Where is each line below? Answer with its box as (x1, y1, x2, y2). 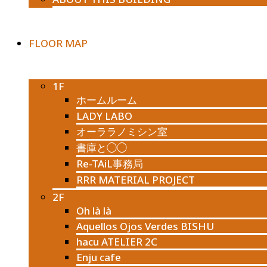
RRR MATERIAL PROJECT (76, 173, 195, 187)
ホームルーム (76, 93, 137, 107)
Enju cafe (76, 250, 121, 264)
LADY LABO (76, 109, 132, 123)
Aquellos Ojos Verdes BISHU (76, 219, 214, 233)
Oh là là (76, 204, 111, 218)
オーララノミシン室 (76, 125, 167, 138)
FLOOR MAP (29, 36, 88, 50)
